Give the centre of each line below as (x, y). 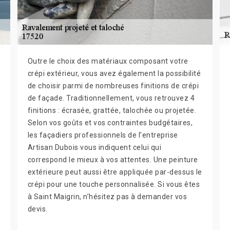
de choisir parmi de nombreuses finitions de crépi (113, 86)
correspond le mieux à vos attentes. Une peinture (113, 160)
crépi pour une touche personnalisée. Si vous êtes (114, 184)
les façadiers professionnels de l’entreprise (103, 135)
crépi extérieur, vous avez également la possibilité (114, 73)
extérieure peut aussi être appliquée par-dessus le (115, 172)
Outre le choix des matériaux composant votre (108, 61)
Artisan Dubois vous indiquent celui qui (94, 147)
